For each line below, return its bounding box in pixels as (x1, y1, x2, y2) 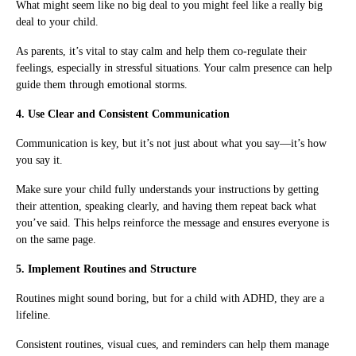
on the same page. (16, 233, 96, 246)
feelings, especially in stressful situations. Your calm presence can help (16, 61, 332, 74)
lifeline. (16, 308, 54, 321)
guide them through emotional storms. (16, 78, 188, 91)
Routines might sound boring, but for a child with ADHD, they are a (16, 292, 324, 304)
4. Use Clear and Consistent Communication (16, 107, 230, 120)
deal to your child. (16, 15, 102, 28)
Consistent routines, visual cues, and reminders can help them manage (16, 338, 329, 350)
